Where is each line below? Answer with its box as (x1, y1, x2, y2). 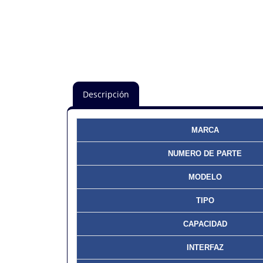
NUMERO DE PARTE (168, 149, 242, 158)
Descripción (83, 89, 129, 100)
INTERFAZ (186, 243, 224, 252)
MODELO (188, 173, 222, 181)
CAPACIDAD (183, 220, 227, 228)
